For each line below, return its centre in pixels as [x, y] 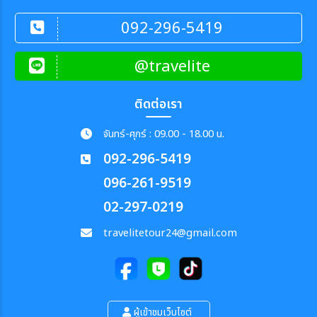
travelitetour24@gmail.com [170, 233]
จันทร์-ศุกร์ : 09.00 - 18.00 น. [163, 134]
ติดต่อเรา [158, 104]
